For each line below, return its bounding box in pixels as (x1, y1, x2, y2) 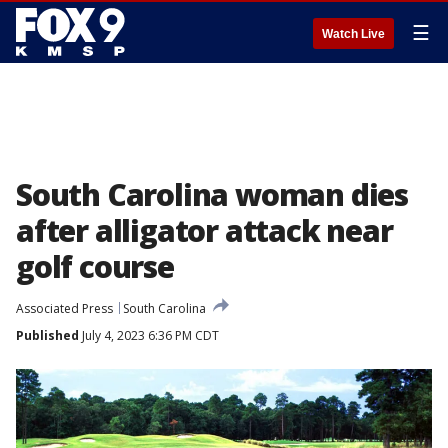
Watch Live (322, 27, 385, 41)
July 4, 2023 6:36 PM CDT (79, 327, 219, 344)
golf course (16, 246, 174, 287)
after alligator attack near (16, 210, 393, 251)
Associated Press (16, 300, 113, 317)
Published (16, 327, 79, 344)
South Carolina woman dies (16, 174, 408, 215)
